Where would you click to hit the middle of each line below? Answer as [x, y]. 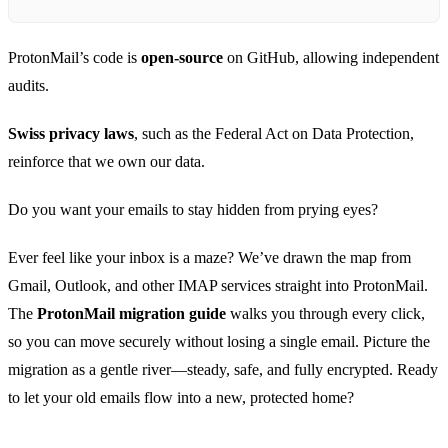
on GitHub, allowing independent [331, 58]
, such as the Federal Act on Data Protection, [274, 134]
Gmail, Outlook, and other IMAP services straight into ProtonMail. [218, 286]
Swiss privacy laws [71, 134]
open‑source [182, 58]
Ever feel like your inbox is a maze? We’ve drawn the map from [209, 258]
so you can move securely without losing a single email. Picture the [219, 342]
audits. [28, 86]
